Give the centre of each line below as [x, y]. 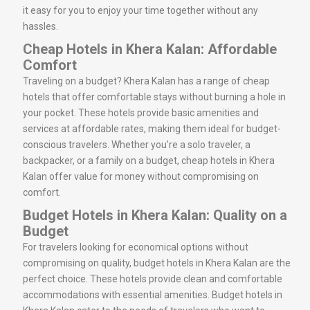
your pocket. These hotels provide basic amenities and [141, 112]
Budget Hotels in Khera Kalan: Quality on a [155, 215]
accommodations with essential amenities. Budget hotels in [153, 294]
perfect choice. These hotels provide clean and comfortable [153, 279]
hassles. [40, 26]
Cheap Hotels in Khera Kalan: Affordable [150, 49]
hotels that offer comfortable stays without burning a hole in [154, 97]
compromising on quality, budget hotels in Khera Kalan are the [157, 263]
